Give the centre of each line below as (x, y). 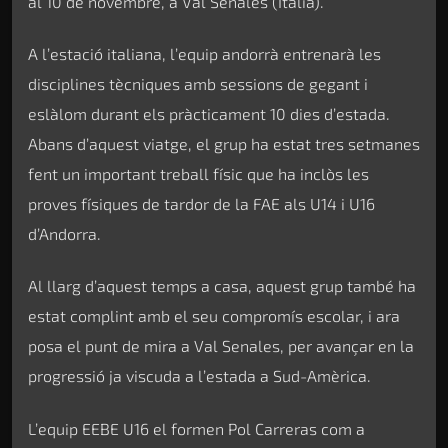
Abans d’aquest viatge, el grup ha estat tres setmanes (224, 143)
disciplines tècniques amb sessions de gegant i (198, 83)
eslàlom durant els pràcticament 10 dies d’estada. (209, 113)
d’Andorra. (64, 233)
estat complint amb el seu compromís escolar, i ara (214, 316)
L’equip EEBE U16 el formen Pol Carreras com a (196, 428)
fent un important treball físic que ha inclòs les (198, 173)
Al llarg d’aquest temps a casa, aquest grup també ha (222, 286)
